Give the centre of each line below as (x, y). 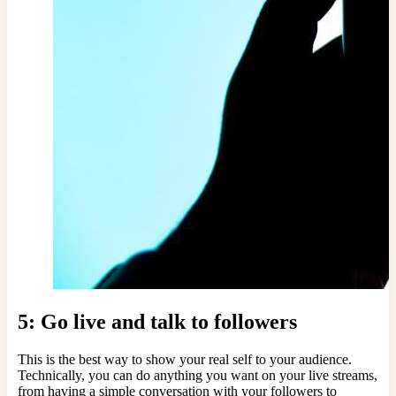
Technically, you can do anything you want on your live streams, (198, 375)
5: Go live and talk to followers (157, 322)
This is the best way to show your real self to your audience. (185, 359)
